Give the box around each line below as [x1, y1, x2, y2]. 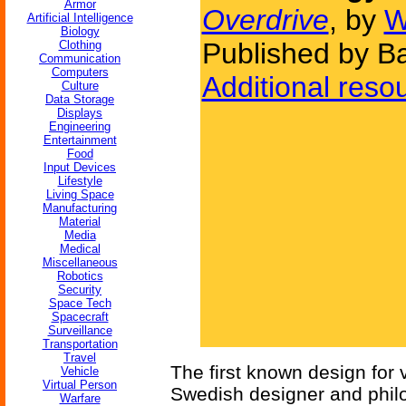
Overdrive [201, 4, 329, 36]
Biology [60, 24, 100, 38]
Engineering [49, 120, 111, 133]
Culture [61, 79, 99, 92]
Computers [51, 65, 109, 79]
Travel [63, 351, 96, 364]
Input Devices [43, 160, 116, 174]
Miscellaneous [42, 256, 118, 269]
